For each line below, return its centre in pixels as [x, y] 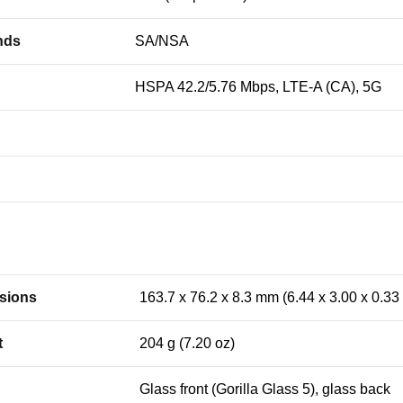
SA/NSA [162, 41]
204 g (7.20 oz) [187, 343]
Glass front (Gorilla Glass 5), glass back [265, 389]
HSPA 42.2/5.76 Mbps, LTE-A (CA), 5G [258, 87]
